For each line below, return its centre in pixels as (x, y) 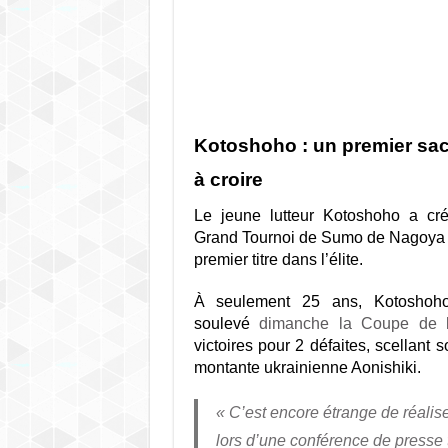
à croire (228, 179)
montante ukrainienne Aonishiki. (307, 367)
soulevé (226, 323)
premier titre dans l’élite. (278, 259)
